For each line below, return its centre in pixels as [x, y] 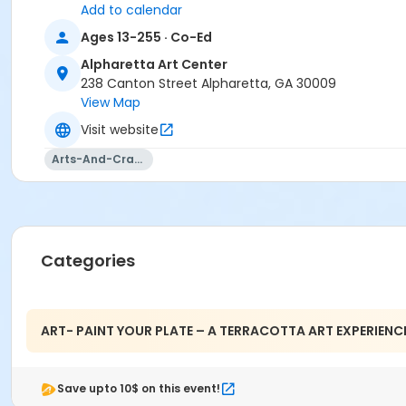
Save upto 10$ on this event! [139, 389]
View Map [111, 103]
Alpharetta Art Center [154, 65]
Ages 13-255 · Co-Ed [146, 37]
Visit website [120, 129]
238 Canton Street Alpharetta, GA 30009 [208, 84]
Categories [88, 261]
